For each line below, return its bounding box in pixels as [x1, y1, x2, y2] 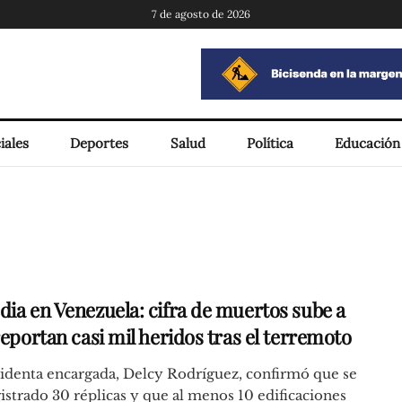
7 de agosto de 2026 [152, 7, 250, 21]
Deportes [70, 135, 129, 152]
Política [246, 135, 293, 152]
